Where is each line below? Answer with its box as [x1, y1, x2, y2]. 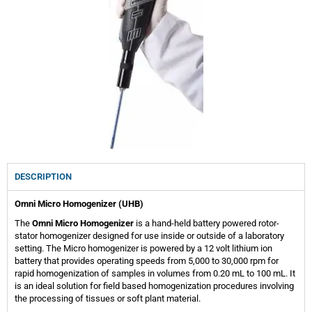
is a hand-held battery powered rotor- [134, 217, 279, 228]
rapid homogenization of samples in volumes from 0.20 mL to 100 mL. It [15, 267, 295, 279]
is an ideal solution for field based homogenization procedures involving [15, 280, 294, 291]
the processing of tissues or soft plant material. [15, 292, 201, 304]
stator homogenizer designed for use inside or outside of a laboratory [15, 230, 284, 241]
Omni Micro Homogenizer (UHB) [15, 198, 143, 209]
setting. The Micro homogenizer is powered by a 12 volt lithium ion [15, 242, 272, 253]
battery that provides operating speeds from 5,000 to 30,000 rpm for [15, 255, 279, 266]
